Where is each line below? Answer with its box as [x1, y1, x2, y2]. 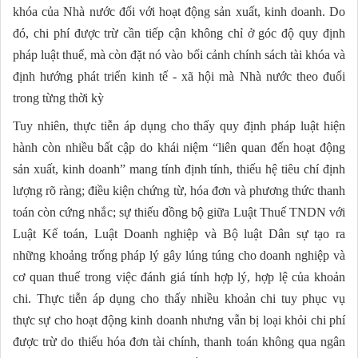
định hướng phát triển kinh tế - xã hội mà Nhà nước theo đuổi [13, 70, 345, 84]
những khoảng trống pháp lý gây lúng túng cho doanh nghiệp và [13, 249, 345, 263]
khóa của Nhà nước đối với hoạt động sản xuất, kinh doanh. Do [13, 5, 345, 19]
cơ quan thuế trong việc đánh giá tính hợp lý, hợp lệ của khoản [13, 270, 345, 284]
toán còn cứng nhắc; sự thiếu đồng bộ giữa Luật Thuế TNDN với [13, 205, 345, 220]
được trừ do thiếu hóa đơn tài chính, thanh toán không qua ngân [13, 335, 345, 349]
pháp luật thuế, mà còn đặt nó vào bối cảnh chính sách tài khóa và [13, 48, 345, 62]
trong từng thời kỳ [13, 91, 104, 105]
